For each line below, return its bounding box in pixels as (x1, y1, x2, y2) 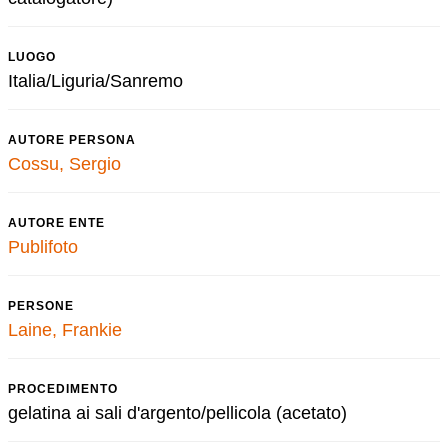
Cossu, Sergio (8, 154, 121, 174)
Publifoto (8, 237, 78, 257)
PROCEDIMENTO (8, 382, 118, 396)
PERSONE (8, 299, 74, 313)
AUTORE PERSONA (8, 133, 136, 147)
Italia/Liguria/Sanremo (8, 71, 183, 91)
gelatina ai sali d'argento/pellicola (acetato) (8, 403, 347, 423)
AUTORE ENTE (8, 216, 105, 230)
